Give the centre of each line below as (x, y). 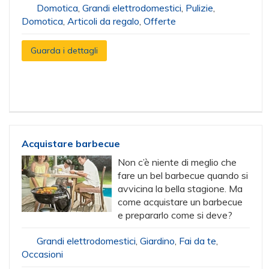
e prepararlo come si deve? (175, 215)
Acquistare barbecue (71, 144)
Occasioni (42, 254)
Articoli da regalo (103, 21)
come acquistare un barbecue (180, 202)
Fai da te (198, 241)
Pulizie (199, 8)
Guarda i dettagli (64, 50)
